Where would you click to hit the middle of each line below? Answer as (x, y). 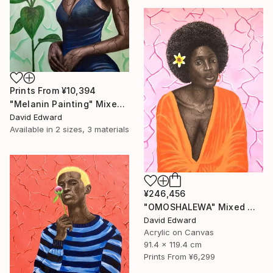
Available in (33, 129)
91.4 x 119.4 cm (173, 244)
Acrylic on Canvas (179, 232)
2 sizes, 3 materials (92, 129)
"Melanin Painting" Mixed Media (121, 104)
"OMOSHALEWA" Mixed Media (252, 207)
